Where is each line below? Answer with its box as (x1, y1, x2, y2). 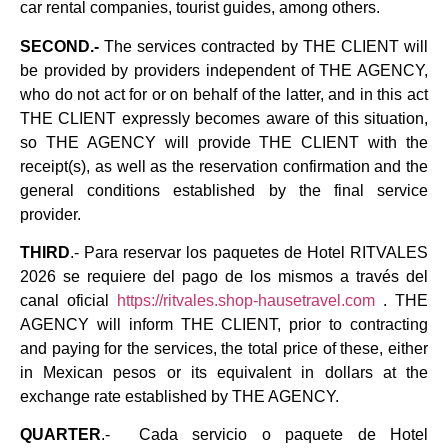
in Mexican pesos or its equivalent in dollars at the (20, 364, 428, 382)
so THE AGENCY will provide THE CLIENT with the (20, 133, 428, 151)
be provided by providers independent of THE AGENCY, (20, 61, 428, 79)
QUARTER (20, 426, 101, 444)
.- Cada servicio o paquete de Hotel (101, 426, 428, 444)
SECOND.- (20, 37, 99, 55)
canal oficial (20, 292, 117, 310)
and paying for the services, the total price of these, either (20, 340, 428, 358)
